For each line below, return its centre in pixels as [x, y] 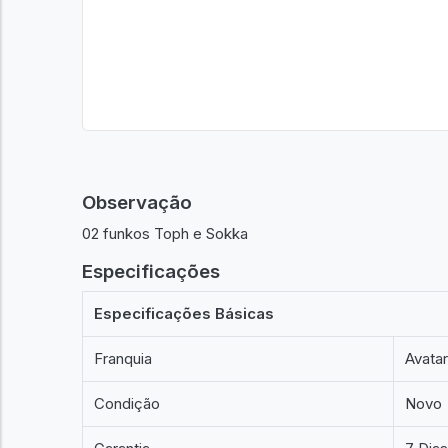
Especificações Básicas [184, 313]
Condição [127, 403]
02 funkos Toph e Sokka [165, 233]
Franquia [123, 358]
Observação [137, 202]
